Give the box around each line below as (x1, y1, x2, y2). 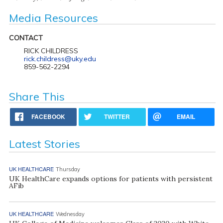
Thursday (55, 165, 80, 173)
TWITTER (104, 111, 130, 121)
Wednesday (55, 210, 85, 218)
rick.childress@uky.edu (23, 54, 96, 63)
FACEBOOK (31, 111, 66, 121)
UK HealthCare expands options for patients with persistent (8, 174, 213, 183)
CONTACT (8, 33, 43, 42)
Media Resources (8, 10, 98, 25)
